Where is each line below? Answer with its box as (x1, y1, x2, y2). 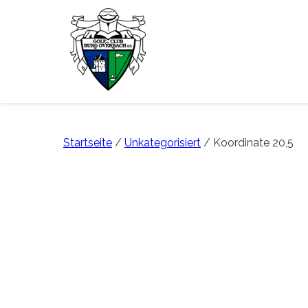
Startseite (63, 136, 112, 149)
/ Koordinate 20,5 (201, 136, 294, 149)
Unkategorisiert (124, 136, 201, 149)
